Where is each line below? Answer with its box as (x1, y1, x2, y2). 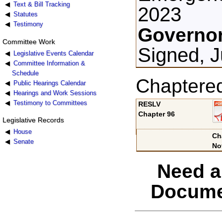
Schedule (12, 69, 39, 77)
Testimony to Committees (13, 99, 87, 107)
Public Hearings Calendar (13, 79, 86, 87)
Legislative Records (2, 115, 64, 124)
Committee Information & (13, 59, 85, 67)
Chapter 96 (138, 110, 175, 118)
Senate (13, 137, 34, 145)
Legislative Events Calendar (13, 49, 94, 57)
